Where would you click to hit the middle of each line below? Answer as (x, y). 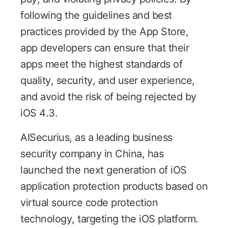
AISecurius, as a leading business (96, 138)
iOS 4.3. (39, 113)
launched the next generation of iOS (104, 170)
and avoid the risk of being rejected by (108, 97)
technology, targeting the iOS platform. (109, 219)
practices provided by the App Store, (104, 32)
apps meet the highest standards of (101, 64)
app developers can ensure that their (105, 48)
